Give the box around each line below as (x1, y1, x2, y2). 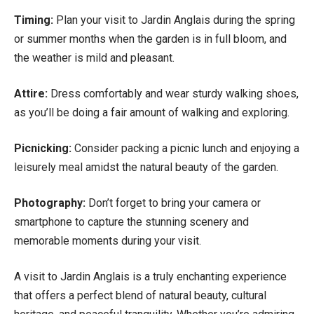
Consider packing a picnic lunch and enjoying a (71, 141, 299, 155)
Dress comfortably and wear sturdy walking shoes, (48, 86, 299, 100)
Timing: (14, 13, 53, 27)
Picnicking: (14, 141, 71, 155)
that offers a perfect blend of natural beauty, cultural (14, 288, 266, 302)
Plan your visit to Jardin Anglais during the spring (53, 13, 295, 27)
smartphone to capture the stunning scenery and (14, 214, 249, 228)
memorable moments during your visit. (14, 233, 201, 247)
